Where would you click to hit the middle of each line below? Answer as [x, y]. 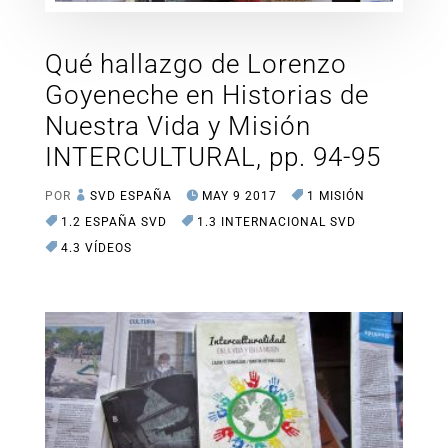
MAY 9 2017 [239, 196]
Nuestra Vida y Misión [177, 126]
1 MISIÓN [335, 196]
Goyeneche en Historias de [206, 95]
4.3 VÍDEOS [96, 248]
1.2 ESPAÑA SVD [113, 222]
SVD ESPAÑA [130, 196]
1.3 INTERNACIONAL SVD [276, 222]
